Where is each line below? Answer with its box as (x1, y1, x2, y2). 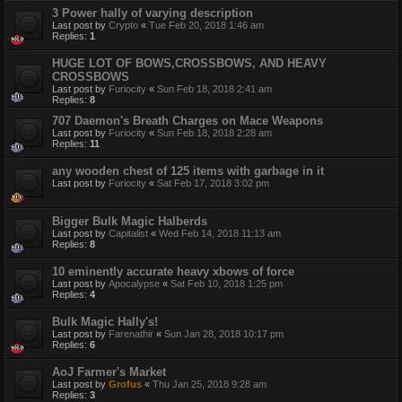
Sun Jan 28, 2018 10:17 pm (164, 328, 284, 340)
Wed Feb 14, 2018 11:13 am (159, 228, 281, 240)
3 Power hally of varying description (52, 6, 253, 21)
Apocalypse (109, 278, 160, 290)
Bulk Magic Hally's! (52, 315, 158, 329)
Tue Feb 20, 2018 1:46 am (149, 20, 264, 31)
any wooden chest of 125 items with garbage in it (52, 164, 324, 179)
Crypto (109, 20, 138, 31)
